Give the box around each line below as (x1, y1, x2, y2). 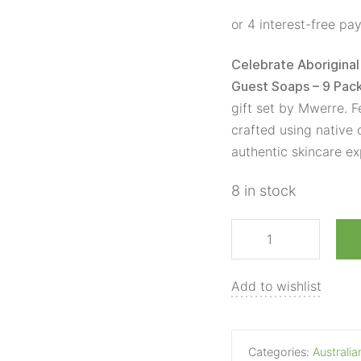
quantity (180, 138, 234, 155)
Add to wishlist (231, 278, 322, 294)
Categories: (248, 345, 313, 359)
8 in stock (231, 182, 296, 199)
